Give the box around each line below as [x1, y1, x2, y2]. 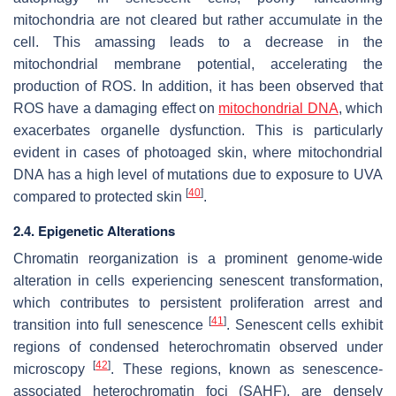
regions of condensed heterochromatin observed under [13, 339, 383, 354]
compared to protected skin [13, 188, 186, 204]
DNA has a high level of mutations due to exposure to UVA [13, 166, 383, 182]
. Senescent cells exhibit [225, 316, 384, 332]
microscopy [13, 361, 94, 377]
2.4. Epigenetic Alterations [13, 220, 175, 240]
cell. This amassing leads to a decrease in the [13, 34, 383, 49]
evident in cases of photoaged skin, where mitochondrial [13, 144, 383, 160]
